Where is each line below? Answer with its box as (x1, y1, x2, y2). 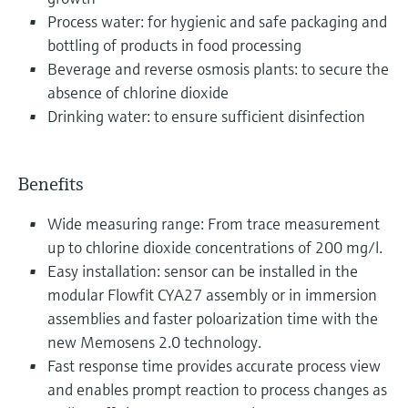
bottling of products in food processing (47, 34, 301, 56)
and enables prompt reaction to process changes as (47, 378, 387, 400)
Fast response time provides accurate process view (47, 354, 381, 376)
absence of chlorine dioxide (47, 81, 229, 103)
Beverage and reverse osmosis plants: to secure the (47, 57, 389, 79)
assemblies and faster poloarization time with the (47, 307, 378, 329)
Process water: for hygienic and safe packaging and (47, 10, 387, 32)
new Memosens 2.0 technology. (47, 331, 261, 352)
